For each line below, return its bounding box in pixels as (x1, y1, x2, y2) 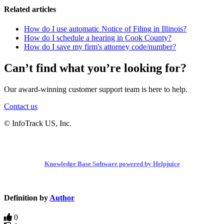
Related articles (4, 4, 56, 13)
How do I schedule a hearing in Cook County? (24, 33, 171, 42)
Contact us (4, 101, 37, 110)
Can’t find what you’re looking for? (4, 61, 186, 74)
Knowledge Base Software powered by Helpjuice (44, 159, 180, 167)
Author (49, 193, 74, 202)
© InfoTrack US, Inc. (4, 118, 71, 127)
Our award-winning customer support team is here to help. (4, 84, 187, 93)
